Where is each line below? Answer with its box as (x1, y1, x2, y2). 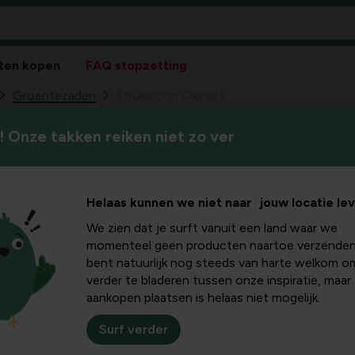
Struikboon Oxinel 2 (116, 88, 227, 103)
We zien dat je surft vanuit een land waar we (86, 220, 338, 236)
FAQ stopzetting (86, 58, 187, 73)
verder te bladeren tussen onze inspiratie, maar (86, 273, 351, 288)
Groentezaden (13, 88, 96, 103)
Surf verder (99, 322, 168, 338)
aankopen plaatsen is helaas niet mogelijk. (86, 290, 320, 306)
